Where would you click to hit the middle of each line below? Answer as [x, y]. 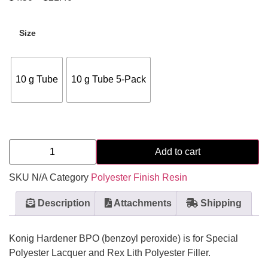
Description [63, 203]
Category [69, 177]
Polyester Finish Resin [139, 177]
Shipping [220, 203]
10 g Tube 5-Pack [109, 80]
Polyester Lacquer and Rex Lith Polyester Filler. [110, 252]
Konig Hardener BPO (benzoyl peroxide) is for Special [124, 238]
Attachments [142, 203]
